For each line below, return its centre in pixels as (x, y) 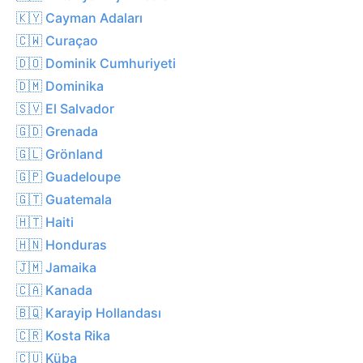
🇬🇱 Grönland (60, 154)
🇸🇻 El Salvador (65, 108)
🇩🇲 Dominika (60, 85)
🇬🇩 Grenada (57, 131)
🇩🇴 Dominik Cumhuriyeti (96, 63)
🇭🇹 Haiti (45, 222)
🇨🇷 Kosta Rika (63, 335)
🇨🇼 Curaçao (57, 40)
